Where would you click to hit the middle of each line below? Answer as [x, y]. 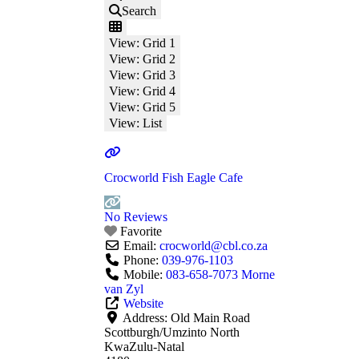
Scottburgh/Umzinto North [172, 333]
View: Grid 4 [142, 91]
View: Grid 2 [142, 58]
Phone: [143, 260]
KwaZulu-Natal [144, 347]
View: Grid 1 [142, 42]
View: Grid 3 [142, 75]
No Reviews [136, 217]
